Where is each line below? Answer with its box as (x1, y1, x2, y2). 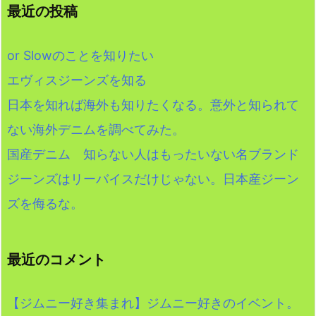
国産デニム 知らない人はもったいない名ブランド (7, 146, 299, 162)
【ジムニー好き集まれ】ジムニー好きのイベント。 (7, 296, 299, 311)
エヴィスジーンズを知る (7, 72, 147, 87)
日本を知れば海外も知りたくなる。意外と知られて (7, 97, 299, 112)
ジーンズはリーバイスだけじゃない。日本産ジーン (7, 171, 299, 186)
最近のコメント (7, 250, 106, 268)
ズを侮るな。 (7, 195, 83, 211)
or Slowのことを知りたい (7, 47, 154, 63)
